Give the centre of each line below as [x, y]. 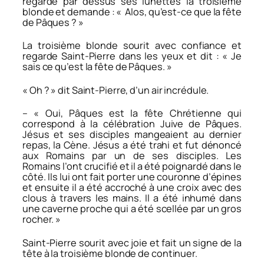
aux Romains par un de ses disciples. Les [132, 156]
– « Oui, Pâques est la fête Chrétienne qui [132, 113]
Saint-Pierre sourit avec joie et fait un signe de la [132, 243]
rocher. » [42, 220]
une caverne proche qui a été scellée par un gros [132, 209]
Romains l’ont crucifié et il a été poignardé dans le [132, 166]
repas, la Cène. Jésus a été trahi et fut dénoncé [132, 145]
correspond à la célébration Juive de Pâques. [132, 124]
